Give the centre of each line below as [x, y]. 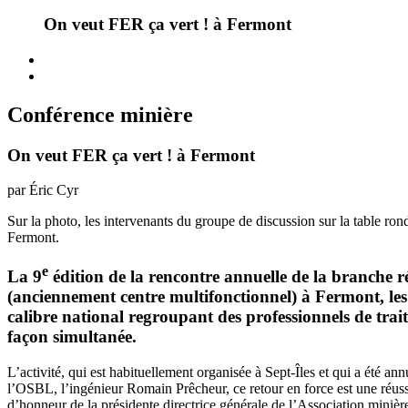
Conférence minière [100, 114]
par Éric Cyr [43, 190]
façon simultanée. [72, 337]
